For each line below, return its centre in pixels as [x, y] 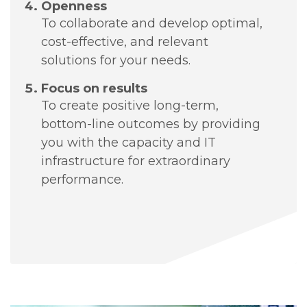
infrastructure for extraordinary [136, 161]
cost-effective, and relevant [125, 41]
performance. [83, 179]
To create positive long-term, [130, 105]
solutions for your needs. [116, 60]
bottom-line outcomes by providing [151, 124]
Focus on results [95, 88]
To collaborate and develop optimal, [152, 23]
